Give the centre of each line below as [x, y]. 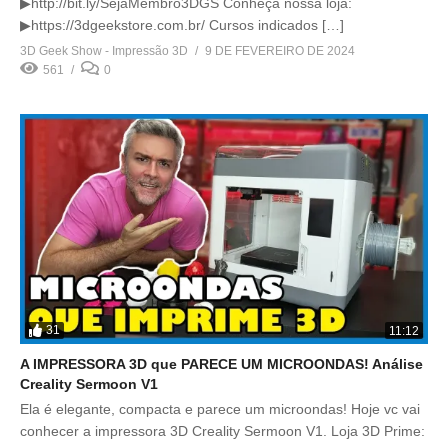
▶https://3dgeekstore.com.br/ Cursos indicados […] [182, 25]
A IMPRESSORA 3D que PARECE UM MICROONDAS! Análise [221, 363]
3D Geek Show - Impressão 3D [104, 51]
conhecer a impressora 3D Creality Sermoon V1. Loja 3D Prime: [222, 430]
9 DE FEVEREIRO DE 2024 [280, 51]
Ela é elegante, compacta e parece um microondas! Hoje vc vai [220, 408]
